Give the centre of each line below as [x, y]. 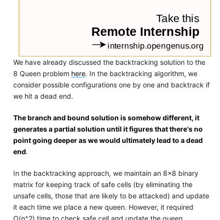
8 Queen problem [42, 73]
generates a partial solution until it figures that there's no [108, 129]
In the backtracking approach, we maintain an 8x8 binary [106, 173]
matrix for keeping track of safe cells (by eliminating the [103, 184]
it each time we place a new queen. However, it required [103, 207]
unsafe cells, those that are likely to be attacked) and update [111, 195]
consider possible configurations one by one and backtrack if [111, 84]
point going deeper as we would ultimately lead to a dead [108, 140]
